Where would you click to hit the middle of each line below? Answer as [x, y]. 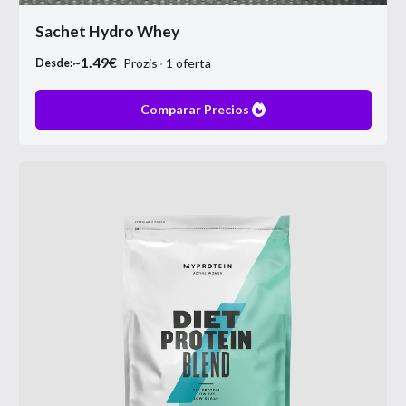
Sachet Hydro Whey [107, 31]
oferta [193, 63]
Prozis [144, 63]
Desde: [53, 63]
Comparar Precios [194, 109]
